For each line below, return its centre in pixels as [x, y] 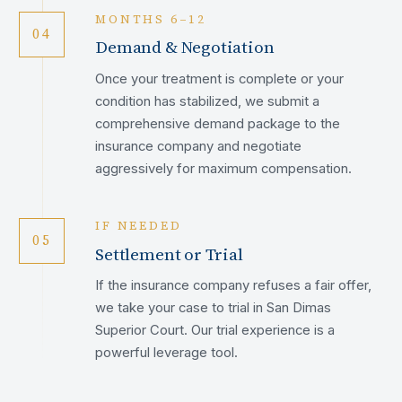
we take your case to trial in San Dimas [214, 308]
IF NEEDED [139, 226]
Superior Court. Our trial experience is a [215, 331]
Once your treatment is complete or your [220, 79]
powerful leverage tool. [167, 353]
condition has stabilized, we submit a [208, 101]
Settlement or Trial [169, 253]
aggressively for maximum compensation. [224, 168]
